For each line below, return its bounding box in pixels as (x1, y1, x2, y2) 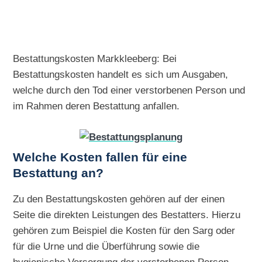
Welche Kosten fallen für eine (13, 150, 188, 164)
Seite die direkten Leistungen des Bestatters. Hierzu (13, 209, 241, 220)
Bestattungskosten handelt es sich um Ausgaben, (13, 68, 229, 80)
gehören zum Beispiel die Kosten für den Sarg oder (13, 225, 236, 236)
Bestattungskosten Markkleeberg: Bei (13, 52, 177, 64)
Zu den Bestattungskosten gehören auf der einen (13, 193, 225, 205)
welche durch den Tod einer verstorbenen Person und (13, 84, 246, 96)
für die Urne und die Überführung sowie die (13, 240, 200, 252)
